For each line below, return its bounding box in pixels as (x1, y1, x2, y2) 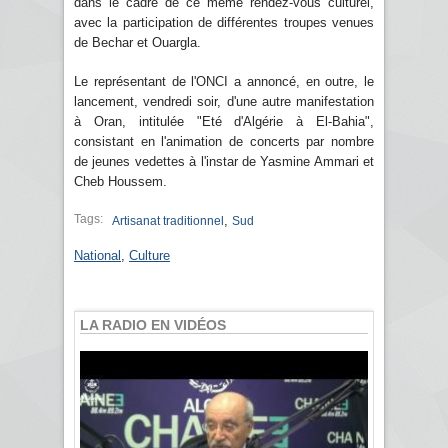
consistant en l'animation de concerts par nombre (74, 133, 374, 149)
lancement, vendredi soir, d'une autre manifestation (74, 93, 374, 109)
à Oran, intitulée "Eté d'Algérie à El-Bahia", (74, 113, 374, 129)
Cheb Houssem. (74, 173, 167, 189)
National (74, 247, 121, 263)
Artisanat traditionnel (112, 213, 224, 228)
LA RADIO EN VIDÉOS (80, 316, 226, 333)
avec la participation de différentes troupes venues (74, 14, 374, 30)
